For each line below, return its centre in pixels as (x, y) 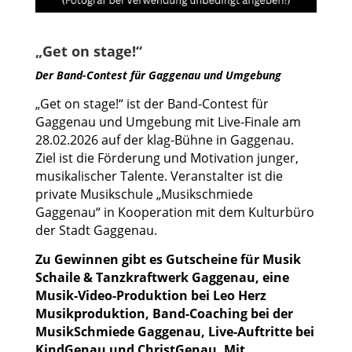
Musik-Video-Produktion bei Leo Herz (150, 295)
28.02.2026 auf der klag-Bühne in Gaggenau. (164, 139)
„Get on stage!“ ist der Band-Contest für (152, 103)
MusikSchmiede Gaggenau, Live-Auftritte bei (174, 331)
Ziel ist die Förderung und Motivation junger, (167, 158)
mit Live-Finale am (246, 121)
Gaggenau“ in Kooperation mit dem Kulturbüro (174, 212)
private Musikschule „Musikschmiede (144, 194)
